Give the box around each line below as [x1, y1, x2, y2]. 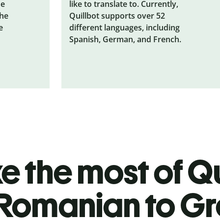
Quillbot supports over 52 [69, 10, 165, 21]
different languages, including [69, 22, 180, 33]
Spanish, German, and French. [69, 33, 182, 45]
